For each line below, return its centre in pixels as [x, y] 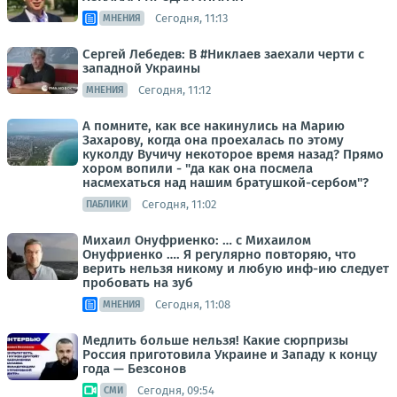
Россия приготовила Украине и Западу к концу [230, 355]
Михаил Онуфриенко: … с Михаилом [197, 241]
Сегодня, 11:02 [179, 204]
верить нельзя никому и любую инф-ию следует [236, 269]
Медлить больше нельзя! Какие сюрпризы [215, 341]
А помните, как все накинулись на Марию [214, 126]
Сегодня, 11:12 [175, 90]
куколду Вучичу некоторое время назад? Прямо [233, 155]
